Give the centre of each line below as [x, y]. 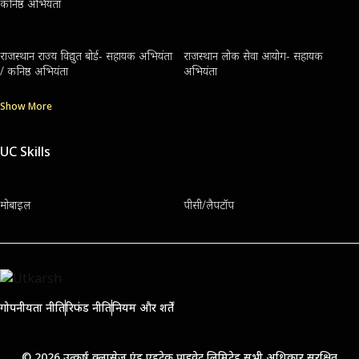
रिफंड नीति [89, 308]
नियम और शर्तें [143, 308]
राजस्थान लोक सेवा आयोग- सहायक [253, 55]
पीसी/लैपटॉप [208, 204]
